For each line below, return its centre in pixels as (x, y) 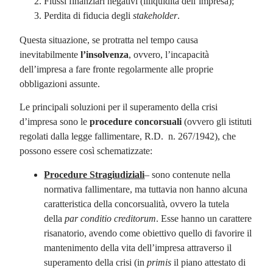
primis (159, 262)
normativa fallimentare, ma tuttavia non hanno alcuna (146, 189)
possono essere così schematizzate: (86, 151)
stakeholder (155, 15)
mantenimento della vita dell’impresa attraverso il (138, 247)
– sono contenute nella (188, 174)
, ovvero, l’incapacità (169, 54)
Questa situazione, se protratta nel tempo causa (109, 40)
